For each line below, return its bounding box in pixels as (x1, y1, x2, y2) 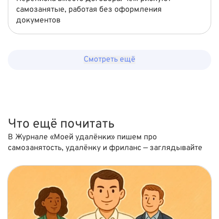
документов (16, 16, 61, 25)
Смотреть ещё (84, 55, 135, 65)
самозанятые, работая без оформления (16, 5, 162, 15)
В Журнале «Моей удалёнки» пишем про (8, 132, 157, 142)
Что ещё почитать (8, 116, 115, 132)
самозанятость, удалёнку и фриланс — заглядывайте (8, 143, 202, 153)
